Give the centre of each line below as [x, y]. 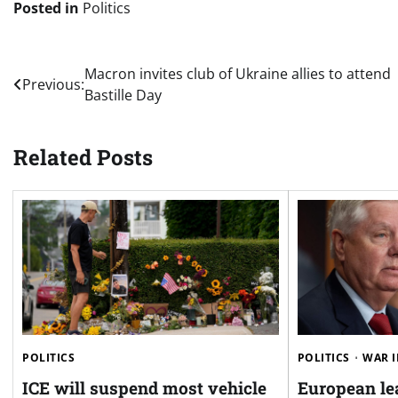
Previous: [53, 85]
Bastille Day [123, 96]
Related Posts [83, 158]
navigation [68, 111]
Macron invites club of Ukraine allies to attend [238, 74]
